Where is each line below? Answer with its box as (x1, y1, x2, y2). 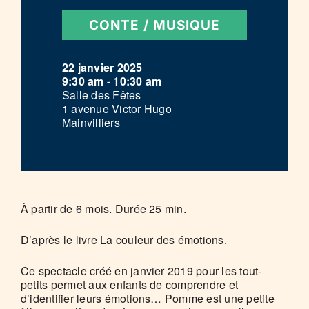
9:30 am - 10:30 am (62, 73, 162, 89)
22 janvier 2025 (62, 59, 154, 75)
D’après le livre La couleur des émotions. (21, 232, 227, 248)
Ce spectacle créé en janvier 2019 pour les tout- (21, 263, 262, 279)
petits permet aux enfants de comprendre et (21, 277, 239, 292)
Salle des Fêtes (62, 87, 141, 103)
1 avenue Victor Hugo (62, 101, 172, 117)
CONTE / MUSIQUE (89, 17, 220, 33)
